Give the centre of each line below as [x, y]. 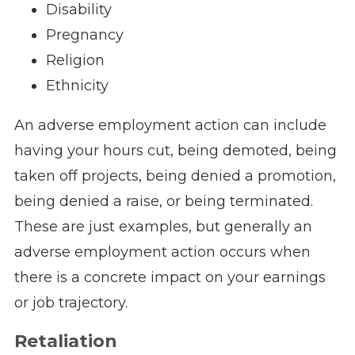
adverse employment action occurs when [162, 252]
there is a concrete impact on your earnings [170, 278]
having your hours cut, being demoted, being [175, 151]
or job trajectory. [71, 303]
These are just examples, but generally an [163, 227]
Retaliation [68, 342]
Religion [75, 61]
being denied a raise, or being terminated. [163, 202]
